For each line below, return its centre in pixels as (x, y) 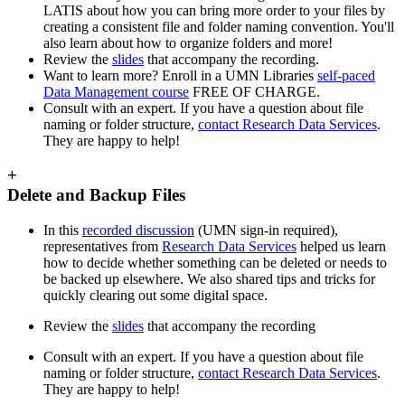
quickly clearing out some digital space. (155, 295)
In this (63, 230)
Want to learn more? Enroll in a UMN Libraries (180, 75)
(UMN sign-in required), (266, 230)
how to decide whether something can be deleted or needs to (215, 263)
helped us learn (341, 246)
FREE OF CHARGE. (254, 91)
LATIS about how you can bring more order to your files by (214, 10)
